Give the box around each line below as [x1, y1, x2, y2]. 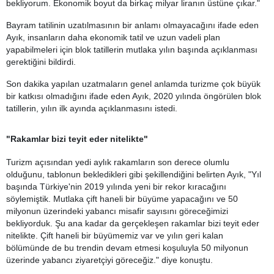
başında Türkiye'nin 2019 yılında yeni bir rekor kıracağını [6, 182, 226, 191]
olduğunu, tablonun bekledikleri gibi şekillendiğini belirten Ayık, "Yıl [6, 169, 261, 179]
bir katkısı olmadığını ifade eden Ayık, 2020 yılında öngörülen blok [6, 91, 261, 101]
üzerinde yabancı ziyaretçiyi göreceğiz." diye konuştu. [6, 255, 213, 265]
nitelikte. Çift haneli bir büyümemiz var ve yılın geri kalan [6, 231, 223, 240]
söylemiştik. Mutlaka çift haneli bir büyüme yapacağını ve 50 [6, 194, 238, 204]
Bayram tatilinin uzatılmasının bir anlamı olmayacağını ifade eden [6, 20, 259, 30]
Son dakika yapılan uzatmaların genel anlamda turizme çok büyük [6, 79, 261, 89]
